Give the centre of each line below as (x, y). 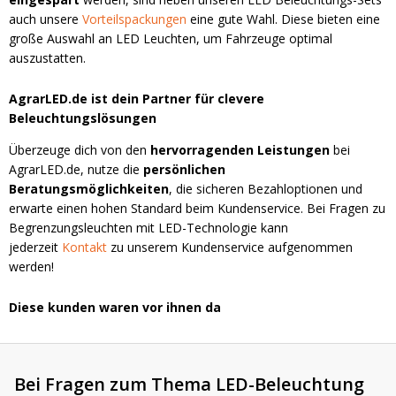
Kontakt (84, 247)
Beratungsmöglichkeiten (89, 189)
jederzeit (35, 247)
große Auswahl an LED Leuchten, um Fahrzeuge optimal (171, 39)
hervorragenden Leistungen (240, 150)
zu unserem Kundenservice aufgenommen (230, 247)
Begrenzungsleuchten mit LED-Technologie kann (148, 228)
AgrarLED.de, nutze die (76, 170)
